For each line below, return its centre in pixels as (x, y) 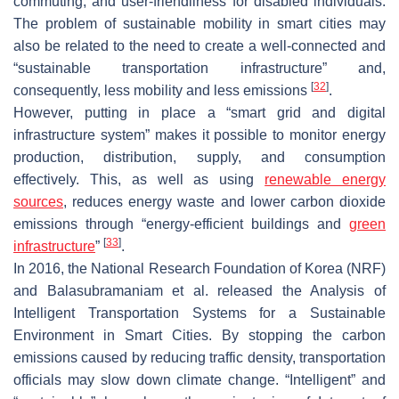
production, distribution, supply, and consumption (199, 158)
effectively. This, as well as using (139, 180)
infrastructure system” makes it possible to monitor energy (199, 135)
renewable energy (326, 180)
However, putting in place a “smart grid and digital (199, 113)
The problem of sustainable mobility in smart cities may (199, 24)
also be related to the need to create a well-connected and (199, 46)
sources (38, 202)
